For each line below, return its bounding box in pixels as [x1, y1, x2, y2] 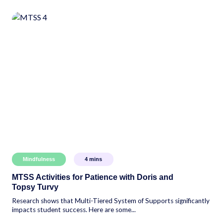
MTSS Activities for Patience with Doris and [12, 172, 173, 181]
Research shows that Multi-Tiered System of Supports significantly [12, 196, 210, 205]
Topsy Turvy [12, 182, 58, 191]
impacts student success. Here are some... [12, 205, 136, 214]
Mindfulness [23, 156, 55, 163]
